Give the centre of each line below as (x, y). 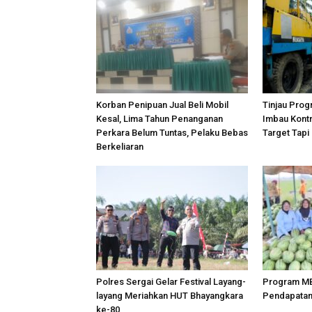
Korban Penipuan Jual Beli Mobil (162, 104)
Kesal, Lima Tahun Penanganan (159, 118)
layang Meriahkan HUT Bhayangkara (170, 295)
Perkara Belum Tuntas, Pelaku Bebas (172, 132)
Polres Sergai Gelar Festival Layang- (171, 281)
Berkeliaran (120, 146)
